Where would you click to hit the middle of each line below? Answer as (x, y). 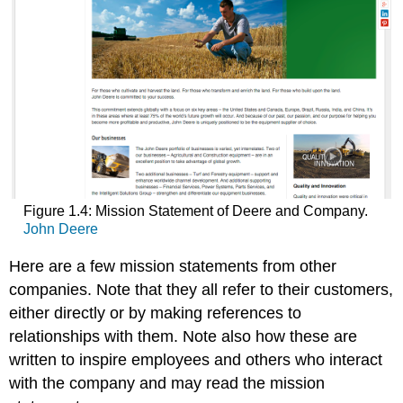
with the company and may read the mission (167, 383)
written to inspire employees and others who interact (196, 359)
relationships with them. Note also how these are (184, 336)
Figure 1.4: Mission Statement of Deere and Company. (195, 211)
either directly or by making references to (156, 313)
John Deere (60, 229)
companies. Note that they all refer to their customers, (201, 289)
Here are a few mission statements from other (173, 266)
